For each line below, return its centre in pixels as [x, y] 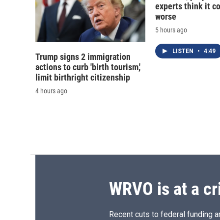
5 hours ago [171, 30]
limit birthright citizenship [83, 78]
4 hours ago [51, 91]
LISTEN [184, 51]
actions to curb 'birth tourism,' [88, 67]
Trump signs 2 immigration [83, 57]
